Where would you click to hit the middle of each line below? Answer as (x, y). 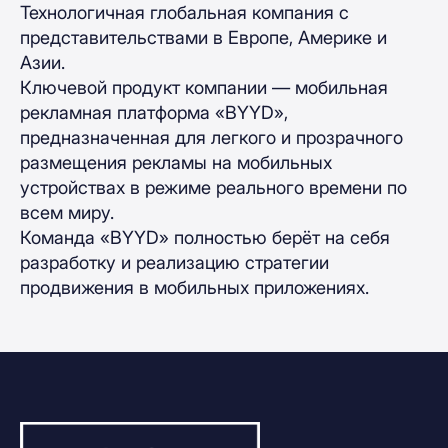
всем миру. (67, 212)
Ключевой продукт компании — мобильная (204, 87)
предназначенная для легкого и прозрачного (211, 137)
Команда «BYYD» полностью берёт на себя (205, 237)
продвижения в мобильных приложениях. (194, 287)
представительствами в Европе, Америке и (203, 37)
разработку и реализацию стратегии (174, 262)
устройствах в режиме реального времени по (213, 187)
